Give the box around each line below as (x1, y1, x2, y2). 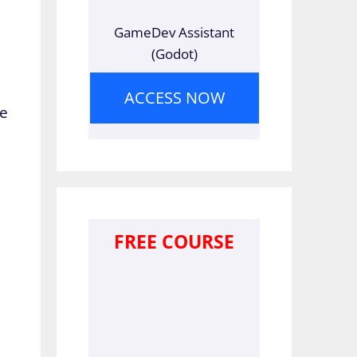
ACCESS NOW (124, 86, 225, 108)
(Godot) (151, 44, 198, 63)
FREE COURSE (114, 228, 234, 254)
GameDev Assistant (114, 22, 234, 41)
